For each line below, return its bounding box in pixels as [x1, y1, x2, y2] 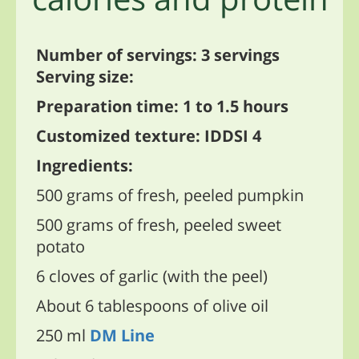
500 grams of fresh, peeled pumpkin [36, 184, 304, 207]
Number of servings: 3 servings [36, 44, 280, 67]
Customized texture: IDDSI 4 [36, 125, 265, 147]
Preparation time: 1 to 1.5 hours [36, 95, 288, 118]
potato [36, 236, 85, 258]
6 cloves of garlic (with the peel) [36, 265, 268, 288]
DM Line [90, 325, 155, 347]
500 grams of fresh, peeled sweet [36, 214, 281, 236]
